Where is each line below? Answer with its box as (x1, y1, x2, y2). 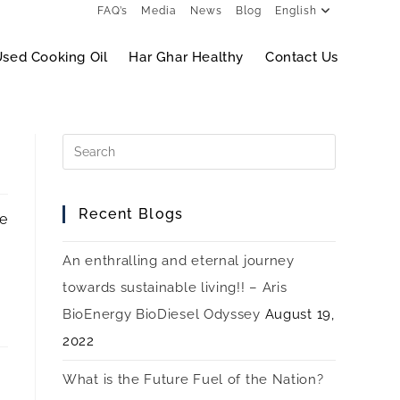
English (275, 4, 317, 17)
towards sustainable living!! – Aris (62, 279, 287, 296)
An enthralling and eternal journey (62, 253, 295, 269)
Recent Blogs (79, 205, 184, 222)
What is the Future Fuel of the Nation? (62, 371, 324, 387)
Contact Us (265, 49, 338, 65)
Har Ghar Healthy (129, 49, 244, 65)
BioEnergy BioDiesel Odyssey (62, 306, 261, 322)
